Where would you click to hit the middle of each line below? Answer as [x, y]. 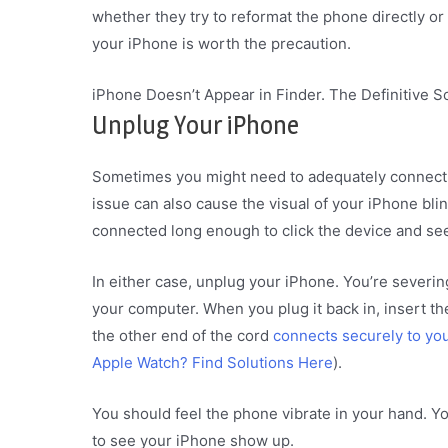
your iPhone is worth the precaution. [221, 43]
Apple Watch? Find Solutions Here [212, 362]
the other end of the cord [182, 335]
